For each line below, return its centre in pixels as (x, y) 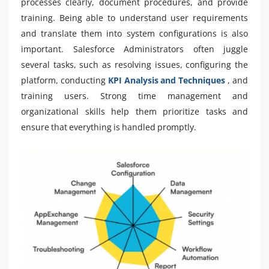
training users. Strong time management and (134, 96)
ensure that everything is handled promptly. (109, 127)
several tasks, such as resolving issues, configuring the (134, 65)
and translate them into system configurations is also (134, 33)
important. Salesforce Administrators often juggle (134, 49)
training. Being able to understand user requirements (134, 18)
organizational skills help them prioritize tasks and (134, 111)
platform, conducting (65, 80)
